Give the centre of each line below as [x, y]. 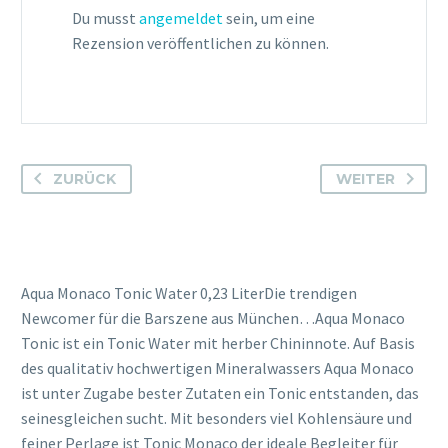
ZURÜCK [84, 179]
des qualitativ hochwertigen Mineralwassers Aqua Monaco [217, 368]
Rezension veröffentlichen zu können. [200, 42]
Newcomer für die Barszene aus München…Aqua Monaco [213, 318]
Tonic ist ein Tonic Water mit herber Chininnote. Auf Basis [218, 343]
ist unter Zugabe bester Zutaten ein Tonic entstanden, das [220, 393]
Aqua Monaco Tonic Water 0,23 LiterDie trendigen [189, 293]
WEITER [365, 179]
